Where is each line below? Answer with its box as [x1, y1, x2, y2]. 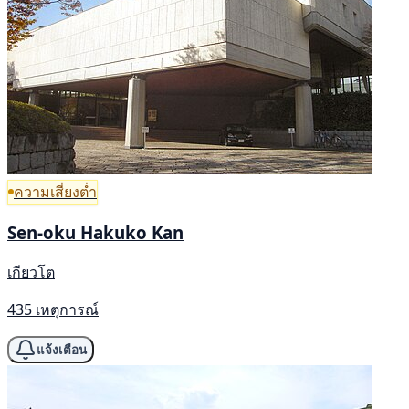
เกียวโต [7, 262, 55, 282]
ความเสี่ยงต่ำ [14, 181, 97, 202]
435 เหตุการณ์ [7, 299, 99, 320]
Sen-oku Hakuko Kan [7, 221, 184, 245]
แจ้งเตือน [37, 342, 87, 357]
